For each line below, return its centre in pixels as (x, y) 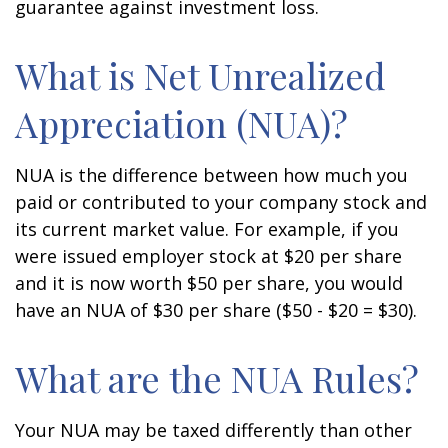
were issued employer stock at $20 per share (208, 256)
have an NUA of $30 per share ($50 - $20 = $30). (216, 310)
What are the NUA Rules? (217, 378)
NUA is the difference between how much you (211, 175)
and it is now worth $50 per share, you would (209, 283)
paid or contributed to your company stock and (221, 202)
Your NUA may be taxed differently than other (213, 430)
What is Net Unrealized (200, 75)
